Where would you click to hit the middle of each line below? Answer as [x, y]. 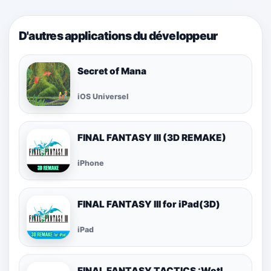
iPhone [91, 163]
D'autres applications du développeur [118, 35]
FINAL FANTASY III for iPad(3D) [149, 204]
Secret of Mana [112, 71]
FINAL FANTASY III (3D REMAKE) [152, 137]
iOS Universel [103, 97]
